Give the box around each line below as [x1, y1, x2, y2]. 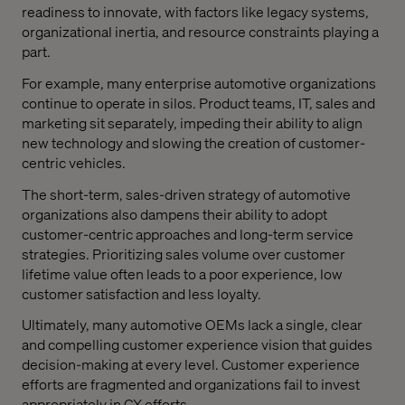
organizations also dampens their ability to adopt [22, 203, 327, 223]
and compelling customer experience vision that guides [22, 334, 372, 354]
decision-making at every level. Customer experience [22, 354, 360, 374]
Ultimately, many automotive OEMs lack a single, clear [22, 315, 363, 334]
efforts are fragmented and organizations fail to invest [22, 374, 360, 394]
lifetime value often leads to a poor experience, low [22, 263, 343, 283]
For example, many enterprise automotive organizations [22, 72, 376, 92]
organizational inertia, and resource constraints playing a [22, 21, 379, 41]
